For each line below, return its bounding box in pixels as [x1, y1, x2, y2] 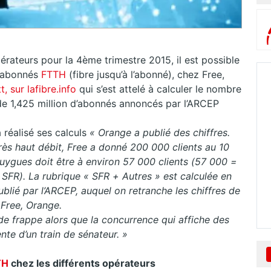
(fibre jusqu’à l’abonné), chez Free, [68, 68, 224, 81]
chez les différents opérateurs [10, 257, 155, 270]
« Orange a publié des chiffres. [87, 126, 230, 139]
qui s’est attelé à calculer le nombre [79, 83, 241, 96]
